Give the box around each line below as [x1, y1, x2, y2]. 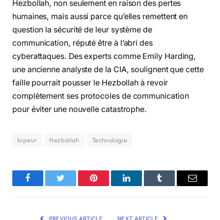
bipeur [17, 136, 37, 144]
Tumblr [159, 181, 185, 190]
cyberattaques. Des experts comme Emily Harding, [12, 51, 196, 61]
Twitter [60, 181, 85, 190]
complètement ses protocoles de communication [12, 91, 189, 101]
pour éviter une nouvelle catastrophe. [12, 104, 147, 114]
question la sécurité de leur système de [12, 25, 152, 34]
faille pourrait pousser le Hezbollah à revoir [12, 78, 168, 87]
